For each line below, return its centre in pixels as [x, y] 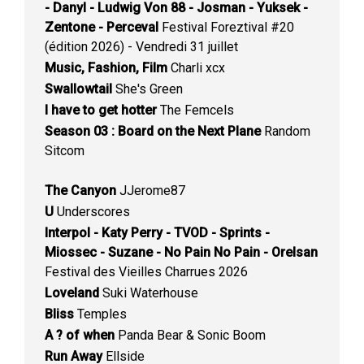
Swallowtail [78, 89]
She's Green [147, 89]
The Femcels [195, 110]
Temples [100, 314]
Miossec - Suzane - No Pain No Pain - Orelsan [181, 252]
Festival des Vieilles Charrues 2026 [146, 272]
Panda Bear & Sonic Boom [190, 335]
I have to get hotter [101, 110]
